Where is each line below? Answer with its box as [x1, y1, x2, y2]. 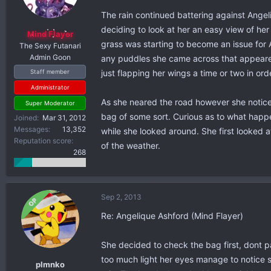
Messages [14, 125, 48, 134]
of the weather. [101, 140, 160, 151]
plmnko [35, 259, 65, 269]
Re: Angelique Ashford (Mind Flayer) [101, 211, 243, 221]
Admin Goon [29, 53, 71, 62]
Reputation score [14, 136, 71, 145]
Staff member [30, 68, 70, 75]
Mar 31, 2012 [42, 113, 86, 122]
